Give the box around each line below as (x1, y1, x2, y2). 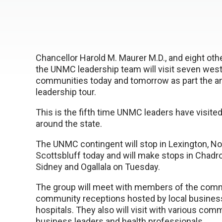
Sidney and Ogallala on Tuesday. (36, 162, 160, 172)
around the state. (36, 118, 102, 129)
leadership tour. (36, 87, 96, 97)
